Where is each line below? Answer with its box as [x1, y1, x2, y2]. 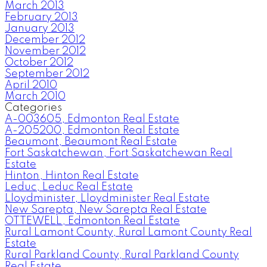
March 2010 [5, 91, 66, 102]
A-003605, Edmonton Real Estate [5, 113, 179, 125]
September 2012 [5, 68, 89, 79]
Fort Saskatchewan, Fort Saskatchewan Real [5, 147, 232, 159]
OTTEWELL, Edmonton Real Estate [5, 215, 180, 226]
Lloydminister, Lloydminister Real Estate [5, 193, 210, 204]
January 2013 [5, 23, 74, 34]
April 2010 [5, 79, 57, 91]
